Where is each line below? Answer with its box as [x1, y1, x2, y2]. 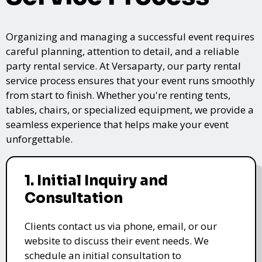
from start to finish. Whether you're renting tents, [6, 88, 230, 102]
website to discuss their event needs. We [25, 233, 209, 247]
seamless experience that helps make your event [6, 117, 229, 131]
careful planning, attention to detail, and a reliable [6, 44, 239, 58]
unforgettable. [6, 132, 73, 146]
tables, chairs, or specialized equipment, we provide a [6, 102, 254, 116]
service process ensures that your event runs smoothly [6, 73, 255, 87]
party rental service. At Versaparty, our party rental [6, 58, 241, 73]
